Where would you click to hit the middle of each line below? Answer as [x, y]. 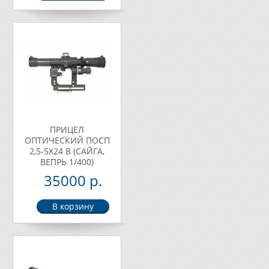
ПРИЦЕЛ [67, 129]
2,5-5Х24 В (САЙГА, [67, 151]
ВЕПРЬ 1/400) [67, 162]
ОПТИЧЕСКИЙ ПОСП [67, 140]
